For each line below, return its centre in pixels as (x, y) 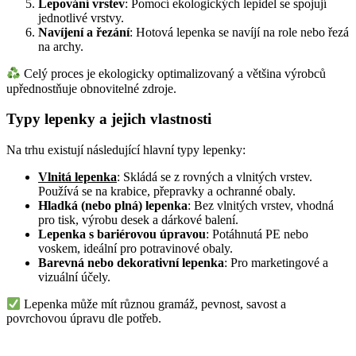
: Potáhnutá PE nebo (257, 234)
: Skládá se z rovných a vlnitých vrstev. (215, 176)
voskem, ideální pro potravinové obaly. (135, 248)
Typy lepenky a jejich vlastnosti (109, 119)
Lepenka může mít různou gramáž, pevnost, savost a (154, 304)
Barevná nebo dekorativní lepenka (131, 262)
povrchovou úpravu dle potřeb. (84, 319)
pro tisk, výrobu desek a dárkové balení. (138, 219)
